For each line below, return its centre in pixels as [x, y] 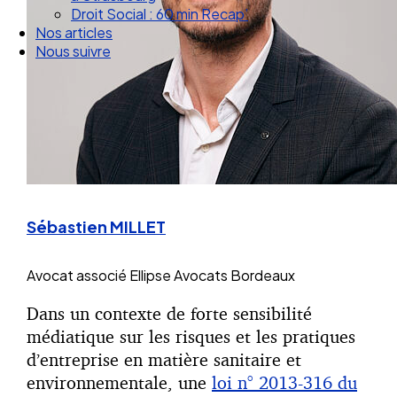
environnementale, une [119, 383]
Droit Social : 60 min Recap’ [160, 14]
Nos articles [74, 33]
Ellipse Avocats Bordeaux [212, 276]
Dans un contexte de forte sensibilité [169, 314]
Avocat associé [77, 276]
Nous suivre [73, 51]
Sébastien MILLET [96, 227]
